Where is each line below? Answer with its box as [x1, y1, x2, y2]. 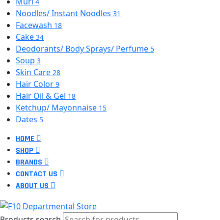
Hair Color [16, 78, 55, 89]
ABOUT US [16, 180, 49, 191]
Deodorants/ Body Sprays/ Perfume [16, 43, 150, 54]
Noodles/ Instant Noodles [16, 7, 113, 19]
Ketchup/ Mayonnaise [16, 102, 99, 113]
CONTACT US [16, 168, 57, 179]
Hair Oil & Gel [16, 90, 68, 101]
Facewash [16, 19, 54, 30]
